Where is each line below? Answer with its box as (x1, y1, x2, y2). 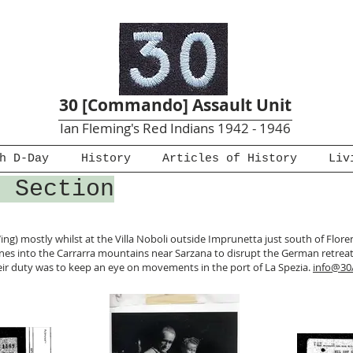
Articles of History (162, 152, 297, 165)
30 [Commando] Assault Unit (59, 94, 292, 117)
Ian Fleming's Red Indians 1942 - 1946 (59, 119, 291, 137)
